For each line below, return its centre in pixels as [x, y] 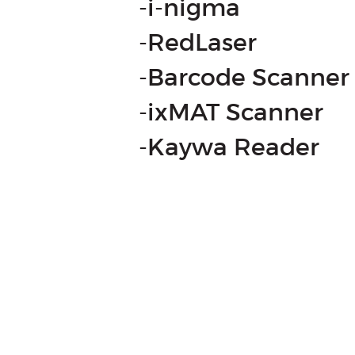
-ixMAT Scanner [231, 112]
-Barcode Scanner [244, 77]
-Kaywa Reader [229, 147]
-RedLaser [198, 42]
